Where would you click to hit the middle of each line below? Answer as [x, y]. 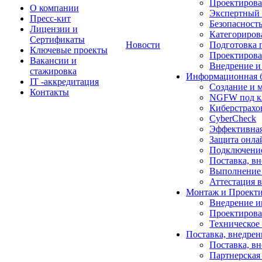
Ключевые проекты [69, 50]
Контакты [49, 92]
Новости [143, 45]
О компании [54, 8]
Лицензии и [54, 29]
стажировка [53, 71]
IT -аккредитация [64, 82]
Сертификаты [57, 39]
